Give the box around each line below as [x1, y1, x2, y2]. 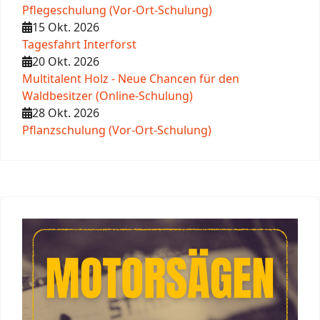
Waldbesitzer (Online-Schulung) [22, 88, 193, 104]
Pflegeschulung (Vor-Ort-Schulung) [22, 2, 212, 19]
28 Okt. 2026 [32, 105, 99, 121]
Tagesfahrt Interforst [22, 36, 136, 53]
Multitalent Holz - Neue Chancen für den [22, 71, 239, 87]
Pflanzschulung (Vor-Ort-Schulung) [22, 122, 211, 139]
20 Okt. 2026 [32, 54, 99, 70]
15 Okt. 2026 [32, 19, 99, 36]
